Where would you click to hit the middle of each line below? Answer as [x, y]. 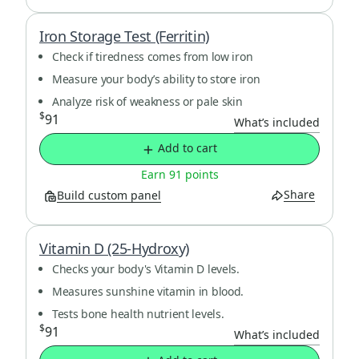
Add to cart [188, 148]
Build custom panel [109, 196]
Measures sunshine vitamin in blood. [148, 291]
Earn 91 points [179, 174]
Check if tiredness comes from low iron [153, 56]
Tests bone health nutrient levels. [138, 313]
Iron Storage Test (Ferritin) [124, 36]
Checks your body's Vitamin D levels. [146, 268]
